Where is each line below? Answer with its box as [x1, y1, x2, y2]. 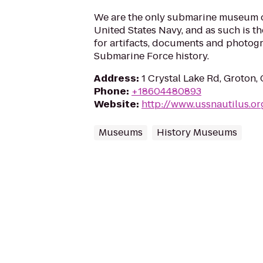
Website [94, 97, 136, 111]
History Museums [157, 126, 237, 139]
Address [94, 72, 136, 85]
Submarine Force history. [94, 49, 209, 63]
